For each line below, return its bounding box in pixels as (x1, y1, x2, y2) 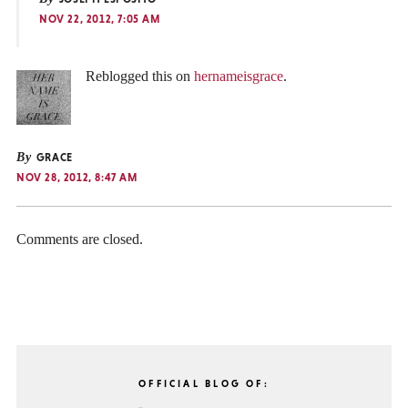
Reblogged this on (86, 67, 194, 84)
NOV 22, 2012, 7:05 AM (39, 13, 160, 26)
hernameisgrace (194, 67, 283, 84)
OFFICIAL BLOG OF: (138, 378, 270, 389)
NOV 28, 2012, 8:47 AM (16, 170, 138, 184)
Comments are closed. (16, 230, 143, 247)
